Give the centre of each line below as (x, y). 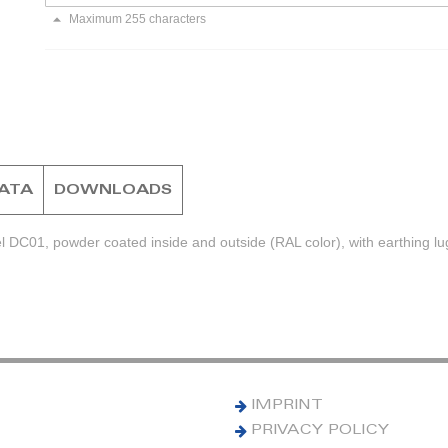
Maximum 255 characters (138, 19)
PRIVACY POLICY (320, 430)
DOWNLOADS (113, 191)
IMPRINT (287, 405)
